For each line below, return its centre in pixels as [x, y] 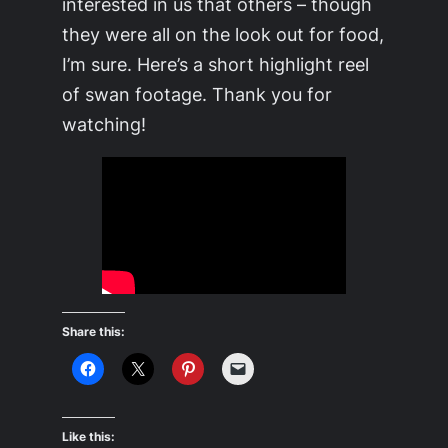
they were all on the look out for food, [223, 34]
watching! [104, 124]
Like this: [89, 437]
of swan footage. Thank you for [197, 94]
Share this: [94, 332]
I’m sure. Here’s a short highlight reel [216, 64]
